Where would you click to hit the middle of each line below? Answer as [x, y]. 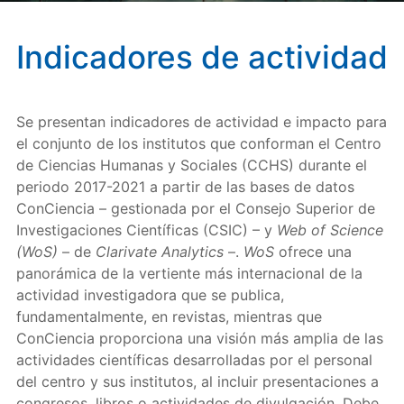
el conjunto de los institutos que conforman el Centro [198, 143]
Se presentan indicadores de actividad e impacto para [201, 122]
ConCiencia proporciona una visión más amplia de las [199, 338]
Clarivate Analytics [159, 252]
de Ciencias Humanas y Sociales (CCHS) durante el [191, 165]
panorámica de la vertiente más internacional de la [189, 273]
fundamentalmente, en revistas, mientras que [169, 317]
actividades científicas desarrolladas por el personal [194, 360]
